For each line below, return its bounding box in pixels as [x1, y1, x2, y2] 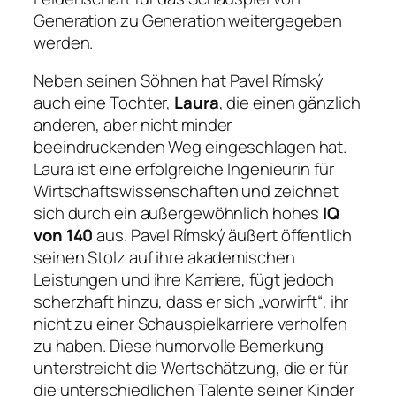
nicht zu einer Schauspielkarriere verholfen [34, 312, 347, 336]
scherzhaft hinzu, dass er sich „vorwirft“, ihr [34, 290, 349, 314]
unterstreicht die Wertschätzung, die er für [34, 356, 348, 380]
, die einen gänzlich [218, 91, 361, 115]
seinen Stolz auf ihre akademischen [34, 246, 295, 270]
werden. [34, 30, 94, 54]
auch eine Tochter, [34, 91, 175, 115]
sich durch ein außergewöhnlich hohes [34, 202, 324, 225]
